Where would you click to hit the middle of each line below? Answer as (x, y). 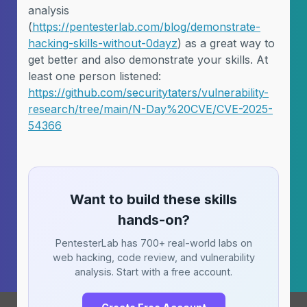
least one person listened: (95, 76)
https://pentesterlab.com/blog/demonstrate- (146, 27)
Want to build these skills (153, 199)
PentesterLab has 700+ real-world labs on (153, 243)
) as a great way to (226, 43)
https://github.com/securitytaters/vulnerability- (148, 93)
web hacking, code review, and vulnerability (153, 257)
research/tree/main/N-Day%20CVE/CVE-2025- (150, 109)
